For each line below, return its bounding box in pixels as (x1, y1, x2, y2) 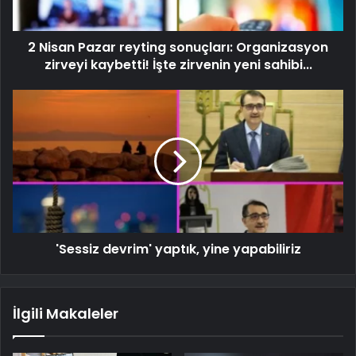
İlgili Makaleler (13, 303, 118, 323)
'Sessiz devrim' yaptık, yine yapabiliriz (55, 239, 301, 258)
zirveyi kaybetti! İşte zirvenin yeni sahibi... (44, 55, 312, 74)
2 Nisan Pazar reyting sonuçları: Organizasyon (28, 37, 328, 56)
